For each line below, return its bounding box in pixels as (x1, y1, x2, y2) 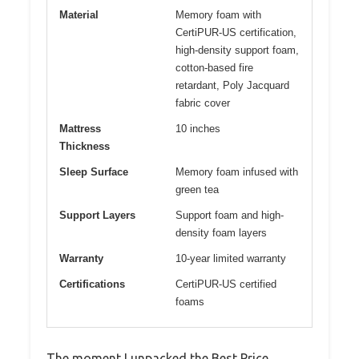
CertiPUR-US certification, (175, 26, 296, 38)
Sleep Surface (59, 165, 128, 178)
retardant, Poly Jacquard (175, 79, 289, 91)
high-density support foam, (175, 43, 299, 56)
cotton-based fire (175, 61, 253, 74)
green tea (175, 183, 219, 196)
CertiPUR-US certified (175, 277, 276, 290)
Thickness (59, 139, 110, 152)
